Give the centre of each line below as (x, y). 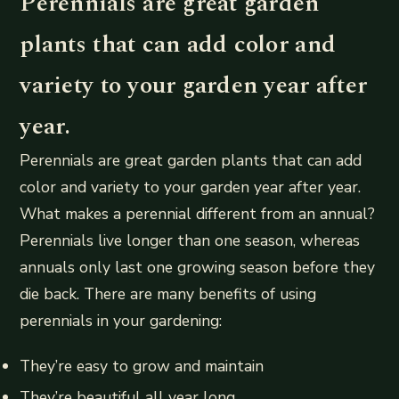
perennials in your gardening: (121, 320)
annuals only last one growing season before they (198, 267)
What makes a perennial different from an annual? (198, 213)
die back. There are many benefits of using (168, 293)
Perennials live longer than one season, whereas (190, 240)
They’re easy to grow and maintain (142, 366)
